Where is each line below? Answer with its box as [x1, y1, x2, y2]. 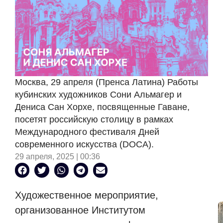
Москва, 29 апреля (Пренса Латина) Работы [15, 77, 198, 88]
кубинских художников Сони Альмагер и [15, 90, 182, 100]
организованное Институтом [15, 204, 145, 216]
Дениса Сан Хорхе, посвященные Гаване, [15, 102, 190, 112]
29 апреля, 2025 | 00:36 [15, 152, 100, 161]
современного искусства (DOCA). [15, 139, 154, 150]
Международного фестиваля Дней [15, 127, 159, 137]
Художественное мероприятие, [15, 189, 158, 201]
